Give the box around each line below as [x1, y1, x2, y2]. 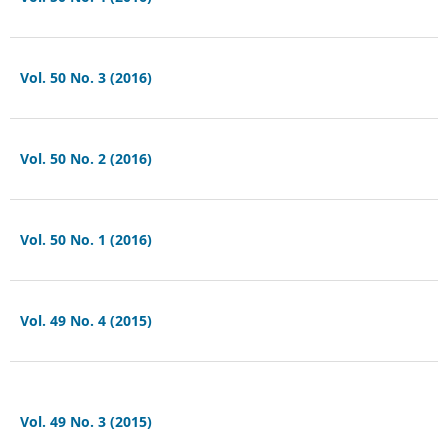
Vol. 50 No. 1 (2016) [19, 229, 152, 249]
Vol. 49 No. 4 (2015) [19, 310, 152, 330]
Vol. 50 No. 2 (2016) [19, 148, 152, 168]
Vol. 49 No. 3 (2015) [19, 411, 152, 431]
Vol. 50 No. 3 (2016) [19, 67, 152, 87]
